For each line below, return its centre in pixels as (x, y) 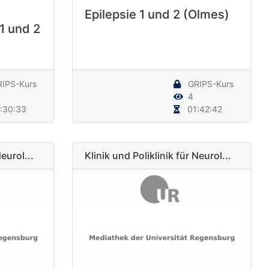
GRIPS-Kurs (210, 83)
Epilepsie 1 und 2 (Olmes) (157, 14)
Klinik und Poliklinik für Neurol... (158, 155)
